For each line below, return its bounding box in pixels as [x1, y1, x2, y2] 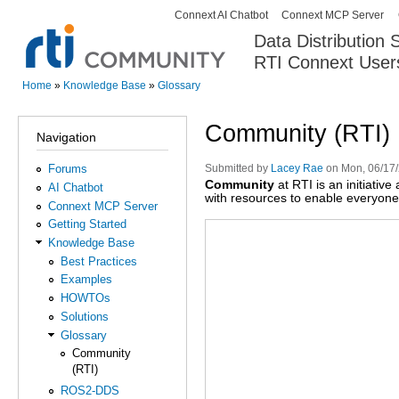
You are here [22, 93, 96, 109]
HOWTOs [60, 291, 110, 305]
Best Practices [60, 254, 137, 268]
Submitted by [205, 162, 271, 174]
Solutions [60, 309, 109, 323]
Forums [48, 162, 88, 176]
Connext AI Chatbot [174, 9, 268, 21]
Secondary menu [159, 13, 260, 29]
